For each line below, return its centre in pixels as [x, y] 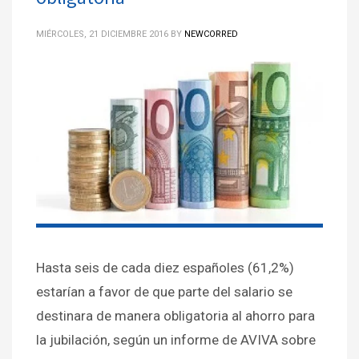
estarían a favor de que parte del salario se [164, 291]
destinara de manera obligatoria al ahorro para [175, 315]
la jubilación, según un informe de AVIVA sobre [176, 339]
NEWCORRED [211, 34]
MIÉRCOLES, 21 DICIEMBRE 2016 [102, 34]
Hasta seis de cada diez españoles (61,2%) [165, 267]
